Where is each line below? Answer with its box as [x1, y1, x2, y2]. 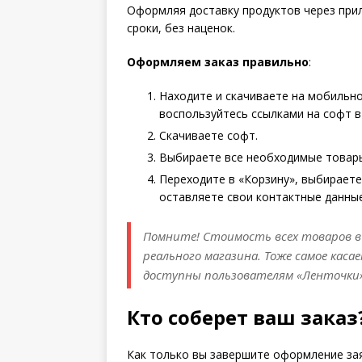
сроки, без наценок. [127, 20, 235, 36]
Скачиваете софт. [159, 128, 258, 144]
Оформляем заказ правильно [127, 54, 309, 70]
